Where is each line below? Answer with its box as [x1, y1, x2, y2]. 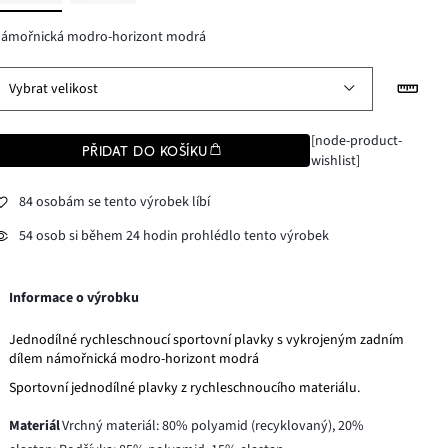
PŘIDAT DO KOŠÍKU [82, 142, 208, 159]
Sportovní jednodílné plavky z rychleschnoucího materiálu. [9, 377, 361, 398]
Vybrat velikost [9, 78, 99, 99]
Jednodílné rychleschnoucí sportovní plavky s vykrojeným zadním [9, 329, 405, 350]
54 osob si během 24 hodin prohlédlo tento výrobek [19, 226, 330, 247]
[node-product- [310, 130, 402, 151]
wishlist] [310, 150, 360, 171]
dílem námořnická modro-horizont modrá [9, 348, 260, 369]
